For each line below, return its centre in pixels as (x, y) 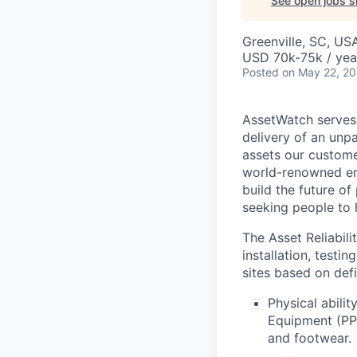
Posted (261, 72)
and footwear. (310, 338)
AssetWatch (278, 120)
